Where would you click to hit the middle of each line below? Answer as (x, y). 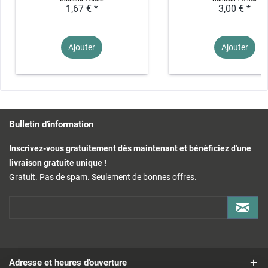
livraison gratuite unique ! (58, 163)
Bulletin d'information (51, 125)
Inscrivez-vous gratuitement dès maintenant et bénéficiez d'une (130, 149)
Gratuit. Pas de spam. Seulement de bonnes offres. (103, 177)
